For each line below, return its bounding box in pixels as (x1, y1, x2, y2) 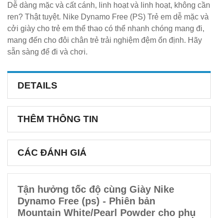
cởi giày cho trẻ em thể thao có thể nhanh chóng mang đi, (7, 24, 204, 33)
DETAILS (18, 80, 57, 91)
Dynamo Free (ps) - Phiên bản (18, 195, 155, 206)
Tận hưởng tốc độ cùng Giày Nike (18, 183, 174, 195)
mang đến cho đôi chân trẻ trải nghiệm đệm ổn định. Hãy (7, 36, 202, 44)
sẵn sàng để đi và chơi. (7, 47, 88, 56)
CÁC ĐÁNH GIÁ (18, 147, 87, 158)
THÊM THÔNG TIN (18, 113, 98, 124)
